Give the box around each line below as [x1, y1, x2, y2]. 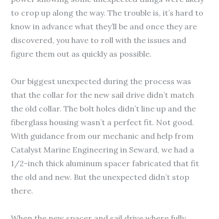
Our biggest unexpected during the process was [11, 76, 192, 86]
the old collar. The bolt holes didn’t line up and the [11, 104, 197, 113]
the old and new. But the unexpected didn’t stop [11, 172, 190, 182]
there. [11, 186, 34, 196]
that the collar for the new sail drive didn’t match [11, 90, 195, 100]
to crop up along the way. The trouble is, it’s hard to [11, 8, 204, 18]
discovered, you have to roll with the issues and [11, 35, 187, 45]
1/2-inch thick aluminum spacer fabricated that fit [11, 158, 199, 168]
